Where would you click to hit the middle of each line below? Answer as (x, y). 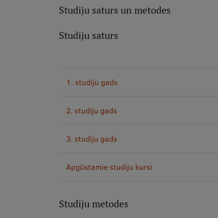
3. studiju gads (91, 139)
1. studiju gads (92, 82)
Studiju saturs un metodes (115, 10)
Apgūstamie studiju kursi (109, 167)
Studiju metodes (93, 204)
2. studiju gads (91, 110)
